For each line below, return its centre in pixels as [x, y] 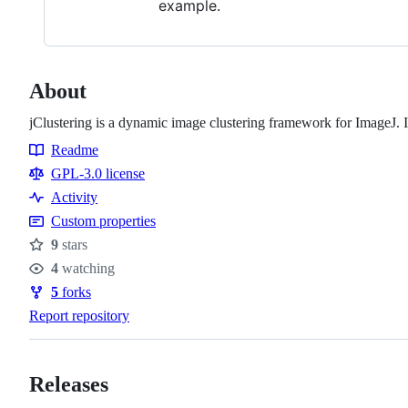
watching [87, 268]
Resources [66, 168]
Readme [75, 149]
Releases [69, 384]
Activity [74, 197]
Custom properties [103, 220]
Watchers [64, 280]
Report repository [79, 315]
